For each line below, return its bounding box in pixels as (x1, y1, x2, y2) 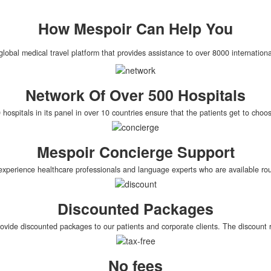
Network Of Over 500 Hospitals (25, 84, 246, 106)
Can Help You (132, 18, 233, 39)
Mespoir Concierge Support (36, 141, 235, 163)
